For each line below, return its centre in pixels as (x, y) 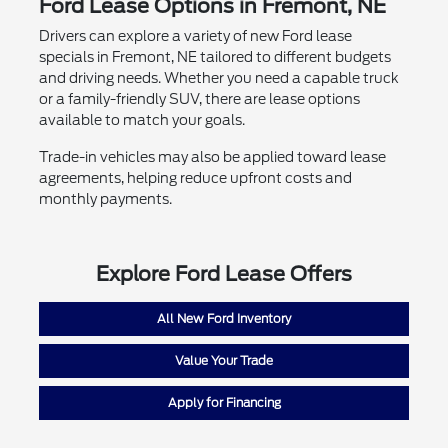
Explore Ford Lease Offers (224, 274)
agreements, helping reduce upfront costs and (195, 178)
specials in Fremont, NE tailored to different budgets (214, 57)
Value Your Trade (224, 361)
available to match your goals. (141, 120)
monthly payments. (105, 199)
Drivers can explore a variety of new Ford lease (195, 36)
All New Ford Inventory (224, 319)
